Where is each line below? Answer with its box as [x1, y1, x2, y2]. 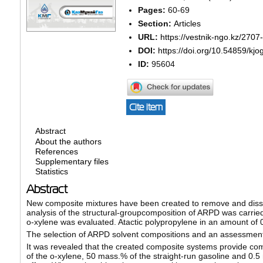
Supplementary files [35, 157, 109, 167]
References [35, 147, 78, 157]
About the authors [35, 136, 102, 146]
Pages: [137, 5, 168, 15]
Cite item [129, 102, 163, 113]
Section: [137, 18, 174, 28]
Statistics [35, 167, 68, 177]
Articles [173, 18, 201, 28]
